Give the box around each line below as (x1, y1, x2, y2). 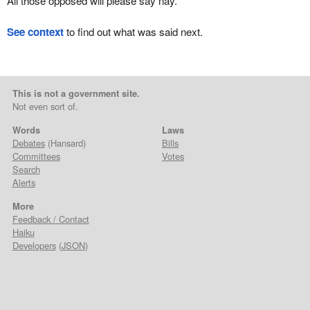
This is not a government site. (12, 86, 140, 100)
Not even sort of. (12, 100, 78, 113)
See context (6, 24, 64, 39)
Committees (12, 149, 60, 163)
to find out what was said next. (63, 24, 203, 39)
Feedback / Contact (12, 212, 89, 226)
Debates (12, 136, 45, 150)
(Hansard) (44, 136, 86, 150)
